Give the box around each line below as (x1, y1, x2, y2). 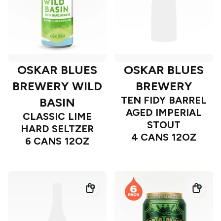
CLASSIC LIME (23, 110, 92, 123)
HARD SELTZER (21, 123, 94, 135)
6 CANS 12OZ (25, 135, 90, 147)
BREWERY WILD (12, 79, 102, 94)
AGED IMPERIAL (126, 107, 202, 119)
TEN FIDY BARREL (120, 94, 207, 107)
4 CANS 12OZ (131, 131, 197, 144)
